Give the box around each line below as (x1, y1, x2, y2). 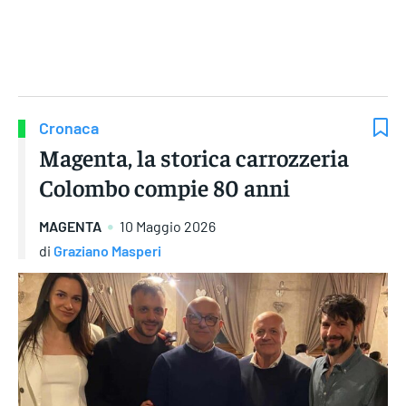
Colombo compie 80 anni (39, 172, 290, 203)
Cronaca (39, 118, 99, 139)
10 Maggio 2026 (120, 217, 216, 236)
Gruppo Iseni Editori (147, 57, 259, 73)
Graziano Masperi (53, 241, 161, 259)
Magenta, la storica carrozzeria (39, 142, 349, 173)
